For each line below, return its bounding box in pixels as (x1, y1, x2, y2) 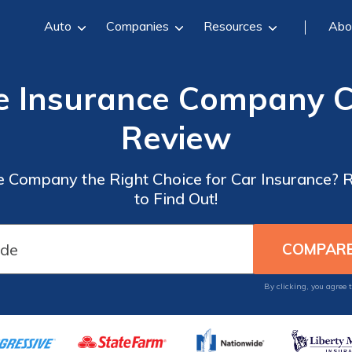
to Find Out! (134, 189, 218, 208)
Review (121, 118, 231, 157)
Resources (203, 17, 262, 34)
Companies (105, 17, 169, 34)
